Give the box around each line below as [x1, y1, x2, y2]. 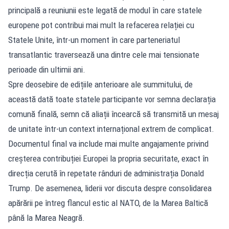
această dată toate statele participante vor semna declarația [8, 94, 216, 104]
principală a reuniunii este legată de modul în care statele [8, 5, 202, 15]
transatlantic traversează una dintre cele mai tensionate [8, 49, 199, 60]
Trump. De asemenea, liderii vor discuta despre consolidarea [8, 182, 212, 193]
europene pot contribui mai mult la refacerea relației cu [8, 19, 194, 30]
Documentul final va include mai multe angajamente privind [8, 138, 209, 149]
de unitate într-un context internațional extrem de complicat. [8, 123, 214, 134]
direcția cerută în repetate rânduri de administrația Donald [8, 168, 204, 178]
